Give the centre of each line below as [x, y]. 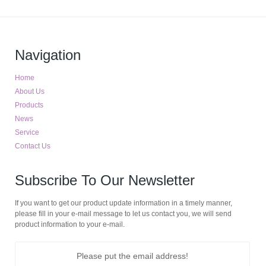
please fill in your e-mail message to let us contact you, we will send [123, 214]
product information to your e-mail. [70, 224]
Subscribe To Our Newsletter [105, 180]
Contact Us [33, 146]
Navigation [48, 55]
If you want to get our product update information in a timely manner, [124, 203]
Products [29, 105]
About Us [30, 91]
